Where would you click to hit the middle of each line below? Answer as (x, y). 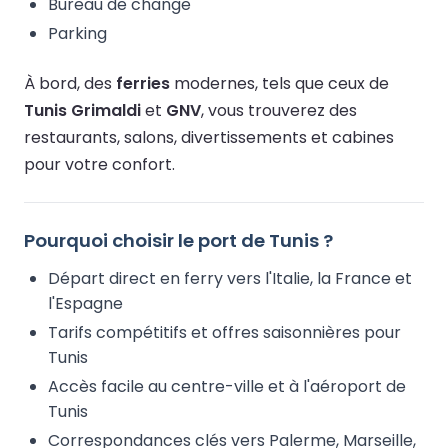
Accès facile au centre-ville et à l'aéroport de (227, 386)
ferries (143, 83)
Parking (77, 33)
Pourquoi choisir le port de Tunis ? (178, 240)
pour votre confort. (99, 164)
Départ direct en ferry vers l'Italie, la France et (230, 278)
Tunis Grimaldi (82, 110)
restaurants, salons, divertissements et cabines (209, 137)
